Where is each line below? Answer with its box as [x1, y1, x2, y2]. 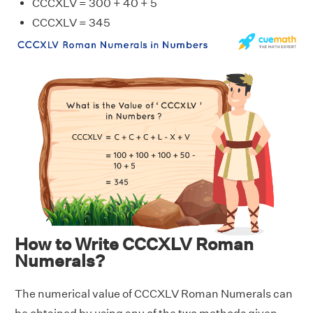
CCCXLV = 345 [32, 16, 110, 29]
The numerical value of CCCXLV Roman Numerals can [15, 287, 293, 301]
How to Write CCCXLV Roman [15, 234, 254, 254]
